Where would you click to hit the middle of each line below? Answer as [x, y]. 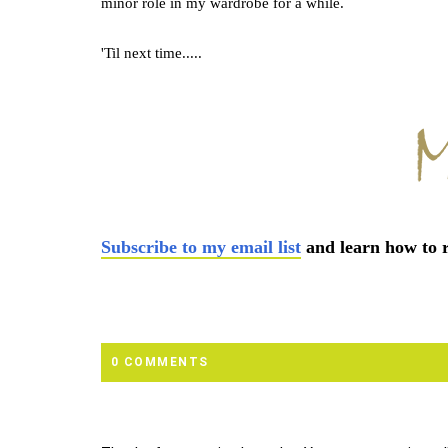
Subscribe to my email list [200, 247]
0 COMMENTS [159, 362]
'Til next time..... [151, 53]
